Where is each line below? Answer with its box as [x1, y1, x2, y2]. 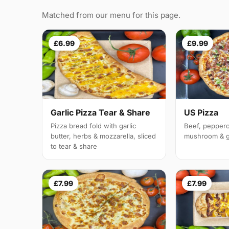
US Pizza [184, 107, 219, 118]
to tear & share [51, 142, 97, 151]
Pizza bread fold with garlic [51, 122, 136, 130]
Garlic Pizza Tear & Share [51, 107, 150, 118]
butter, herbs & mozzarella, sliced [51, 132, 156, 141]
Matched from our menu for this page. [42, 10, 180, 20]
